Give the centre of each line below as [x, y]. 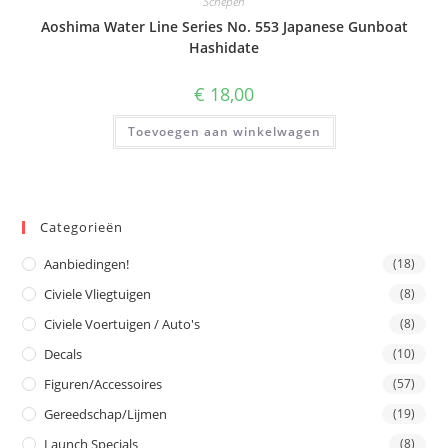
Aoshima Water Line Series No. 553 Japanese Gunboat [224, 26]
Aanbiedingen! [87, 264]
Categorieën [82, 227]
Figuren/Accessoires [103, 384]
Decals [63, 354]
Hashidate [224, 47]
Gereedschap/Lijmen [106, 414]
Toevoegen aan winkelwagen [224, 131]
